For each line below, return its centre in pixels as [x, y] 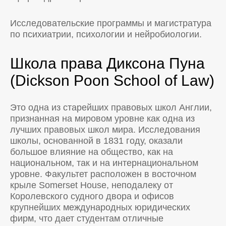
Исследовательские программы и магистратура [111, 23]
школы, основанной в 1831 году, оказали [96, 141]
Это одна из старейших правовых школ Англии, [111, 108]
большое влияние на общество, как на [92, 152]
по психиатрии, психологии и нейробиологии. [106, 35]
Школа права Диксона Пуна [107, 64]
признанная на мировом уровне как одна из [102, 119]
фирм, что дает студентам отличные [87, 219]
